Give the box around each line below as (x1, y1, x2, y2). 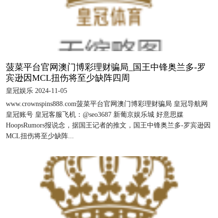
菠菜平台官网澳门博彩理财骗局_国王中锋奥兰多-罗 (6, 62, 206, 72)
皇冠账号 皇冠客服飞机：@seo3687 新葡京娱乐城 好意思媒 (6, 110, 183, 118)
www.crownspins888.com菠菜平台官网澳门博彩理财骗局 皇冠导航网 (6, 100, 208, 108)
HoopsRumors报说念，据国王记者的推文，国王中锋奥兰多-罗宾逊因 (6, 121, 211, 129)
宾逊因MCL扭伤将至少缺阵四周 (6, 73, 130, 83)
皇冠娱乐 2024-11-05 (6, 87, 67, 94)
